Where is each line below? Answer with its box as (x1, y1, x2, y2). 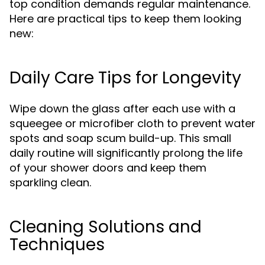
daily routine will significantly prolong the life (9, 146, 243, 160)
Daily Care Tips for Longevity (9, 66, 241, 89)
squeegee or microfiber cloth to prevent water (9, 116, 256, 131)
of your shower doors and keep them (9, 160, 206, 175)
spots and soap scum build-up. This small (9, 131, 231, 146)
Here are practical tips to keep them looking (9, 11, 241, 26)
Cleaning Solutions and (9, 215, 202, 238)
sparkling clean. (9, 175, 91, 190)
